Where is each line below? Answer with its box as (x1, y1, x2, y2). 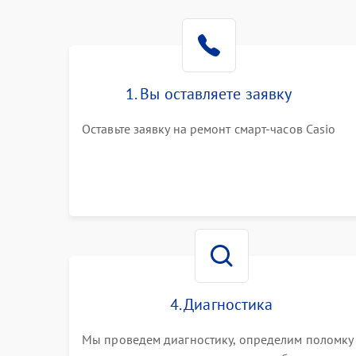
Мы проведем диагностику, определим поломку (82, 331, 354, 347)
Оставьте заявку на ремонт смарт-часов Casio (82, 121, 336, 137)
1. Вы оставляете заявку (126, 83, 292, 104)
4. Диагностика (169, 294, 273, 315)
